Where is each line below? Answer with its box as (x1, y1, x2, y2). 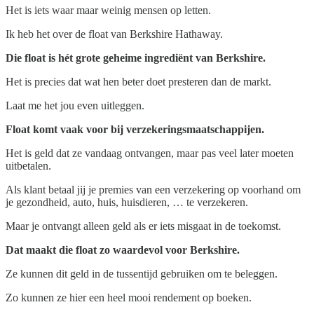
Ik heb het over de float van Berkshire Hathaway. (6, 27, 223, 40)
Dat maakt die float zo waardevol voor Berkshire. (6, 243, 240, 256)
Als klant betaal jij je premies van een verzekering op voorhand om (6, 183, 301, 196)
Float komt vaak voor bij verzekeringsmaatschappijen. (6, 123, 264, 135)
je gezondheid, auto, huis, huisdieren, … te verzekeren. (6, 196, 248, 208)
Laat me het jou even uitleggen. (6, 99, 144, 111)
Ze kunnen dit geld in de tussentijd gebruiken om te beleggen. (6, 267, 278, 280)
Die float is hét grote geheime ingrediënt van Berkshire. (6, 51, 266, 64)
